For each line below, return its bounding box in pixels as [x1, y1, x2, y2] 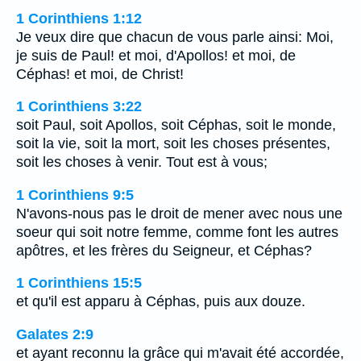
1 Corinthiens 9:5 [16, 186, 134, 203]
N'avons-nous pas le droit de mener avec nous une [16, 205, 342, 222]
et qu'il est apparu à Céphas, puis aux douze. [16, 293, 305, 310]
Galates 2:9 [16, 326, 93, 342]
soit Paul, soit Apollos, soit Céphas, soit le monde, [16, 117, 336, 134]
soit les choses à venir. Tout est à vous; [16, 154, 268, 171]
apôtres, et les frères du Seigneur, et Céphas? [16, 242, 312, 259]
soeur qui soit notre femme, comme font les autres [16, 223, 338, 240]
